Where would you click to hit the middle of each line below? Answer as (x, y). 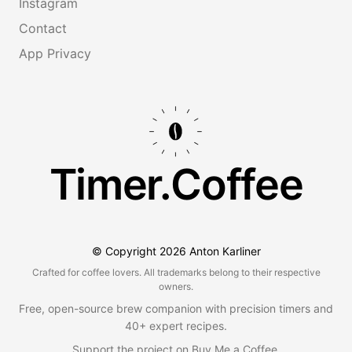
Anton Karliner (223, 251)
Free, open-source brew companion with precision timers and (176, 309)
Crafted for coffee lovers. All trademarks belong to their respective (176, 273)
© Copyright (125, 251)
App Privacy (55, 53)
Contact (43, 28)
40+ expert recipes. (176, 326)
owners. (176, 287)
